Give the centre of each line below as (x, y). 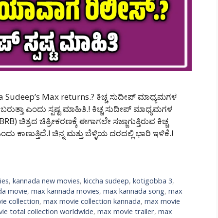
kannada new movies (46, 181)
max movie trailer (126, 212)
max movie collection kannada (92, 201)
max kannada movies (65, 191)
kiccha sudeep (107, 181)
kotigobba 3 (153, 181)
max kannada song (134, 191)
